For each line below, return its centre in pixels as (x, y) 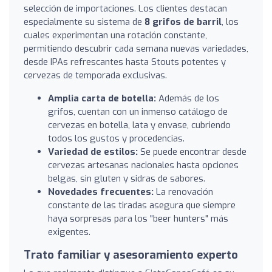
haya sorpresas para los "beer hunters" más (138, 218)
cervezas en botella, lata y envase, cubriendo (139, 125)
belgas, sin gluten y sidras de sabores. (127, 178)
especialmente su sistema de (84, 22)
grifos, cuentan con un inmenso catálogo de (138, 111)
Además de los (188, 98)
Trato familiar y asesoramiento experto (131, 255)
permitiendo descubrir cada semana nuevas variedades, (136, 48)
